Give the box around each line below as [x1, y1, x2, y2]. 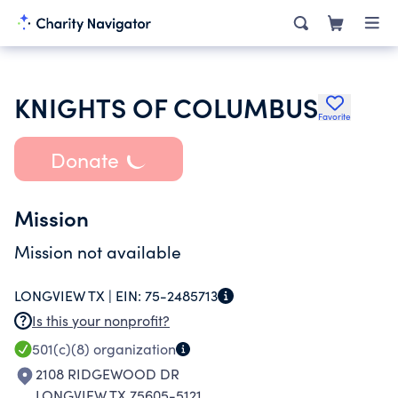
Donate [50, 145, 119, 173]
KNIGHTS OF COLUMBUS [14, 88, 318, 125]
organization [90, 339, 176, 358]
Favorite [318, 110, 351, 123]
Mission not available [14, 240, 181, 263]
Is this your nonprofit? [32, 311, 170, 330]
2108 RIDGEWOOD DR [36, 364, 179, 383]
